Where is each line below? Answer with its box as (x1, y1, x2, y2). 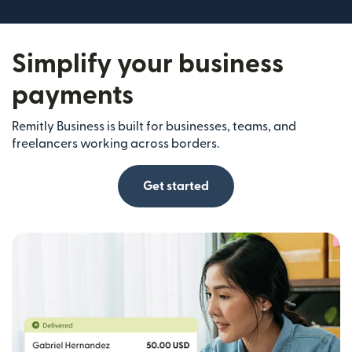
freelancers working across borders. (12, 137, 219, 151)
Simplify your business (12, 51, 284, 78)
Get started (143, 180, 209, 193)
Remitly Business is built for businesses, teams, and (12, 120, 296, 134)
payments (12, 82, 134, 109)
